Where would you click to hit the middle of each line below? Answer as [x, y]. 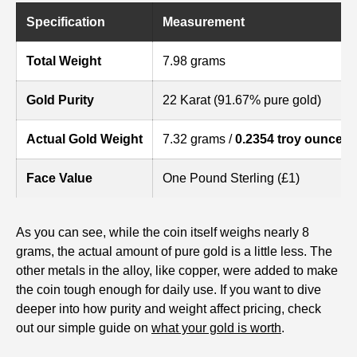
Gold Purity [60, 100]
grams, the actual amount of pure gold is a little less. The [174, 252]
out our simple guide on [84, 328]
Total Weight [64, 61]
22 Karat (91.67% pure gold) [242, 100]
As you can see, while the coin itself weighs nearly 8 [163, 233]
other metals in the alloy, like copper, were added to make [177, 271]
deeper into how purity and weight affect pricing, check [169, 309]
